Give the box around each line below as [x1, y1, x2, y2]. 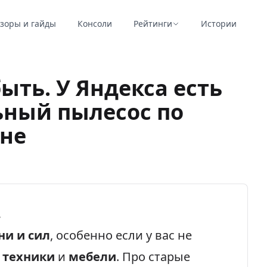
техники [2, 249, 55, 265]
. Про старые [116, 249, 190, 265]
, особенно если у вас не [50, 227, 192, 243]
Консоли [77, 18, 112, 29]
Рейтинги [133, 18, 172, 29]
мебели [69, 249, 116, 265]
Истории [200, 18, 237, 29]
